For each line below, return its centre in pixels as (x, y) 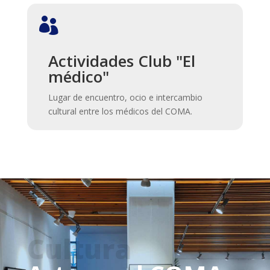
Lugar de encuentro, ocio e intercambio (125, 97)
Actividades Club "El (121, 61)
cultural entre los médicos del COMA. (120, 111)
